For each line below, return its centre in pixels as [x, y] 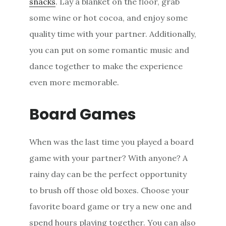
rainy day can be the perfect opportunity [108, 174]
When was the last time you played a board [112, 142]
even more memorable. [74, 82]
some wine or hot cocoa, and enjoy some [109, 17]
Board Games [83, 114]
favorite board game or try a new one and [111, 206]
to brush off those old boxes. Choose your [109, 190]
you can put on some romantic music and [109, 50]
